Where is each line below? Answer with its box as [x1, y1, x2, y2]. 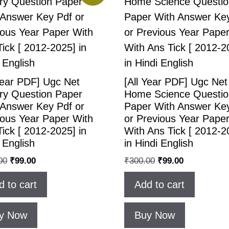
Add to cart [134, 178, 185, 190]
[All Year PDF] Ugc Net [124, 76, 227, 87]
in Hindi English [124, 138, 193, 149]
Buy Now [134, 209, 175, 221]
